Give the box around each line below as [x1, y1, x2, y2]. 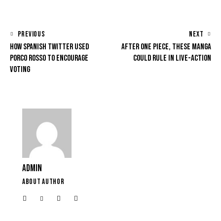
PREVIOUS [17, 29, 45, 39]
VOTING [10, 64, 30, 74]
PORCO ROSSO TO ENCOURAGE [10, 53, 88, 63]
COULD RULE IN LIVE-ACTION [133, 53, 211, 63]
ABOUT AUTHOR [22, 177, 65, 187]
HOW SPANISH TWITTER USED [10, 41, 89, 52]
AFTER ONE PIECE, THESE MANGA [121, 41, 211, 52]
